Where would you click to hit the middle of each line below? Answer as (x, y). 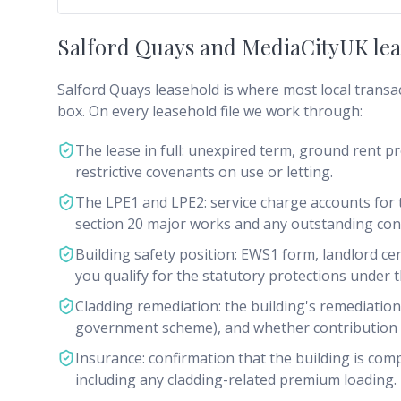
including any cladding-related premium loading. (236, 380)
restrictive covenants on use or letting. (204, 172)
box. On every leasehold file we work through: (210, 111)
